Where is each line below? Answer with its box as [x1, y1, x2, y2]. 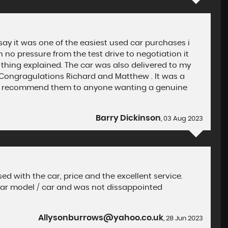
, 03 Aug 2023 [161, 116, 204, 122]
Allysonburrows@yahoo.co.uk [38, 214, 164, 222]
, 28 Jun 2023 [163, 215, 204, 222]
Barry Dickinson [96, 114, 161, 122]
